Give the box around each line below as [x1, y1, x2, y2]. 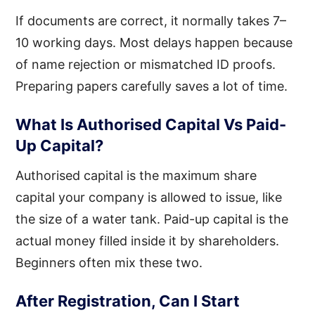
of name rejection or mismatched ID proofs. [15, 56, 276, 72]
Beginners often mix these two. [15, 255, 203, 270]
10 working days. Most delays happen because [15, 34, 293, 50]
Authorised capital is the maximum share [15, 167, 257, 183]
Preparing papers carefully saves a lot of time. [15, 78, 288, 94]
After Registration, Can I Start [15, 291, 240, 310]
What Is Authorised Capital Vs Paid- [15, 115, 287, 134]
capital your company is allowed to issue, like [15, 189, 283, 205]
